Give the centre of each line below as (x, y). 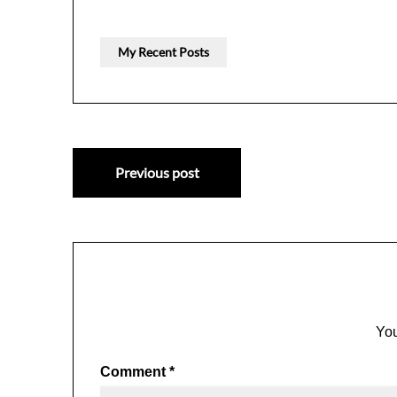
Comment (135, 372)
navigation (137, 211)
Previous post (157, 173)
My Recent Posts (163, 52)
